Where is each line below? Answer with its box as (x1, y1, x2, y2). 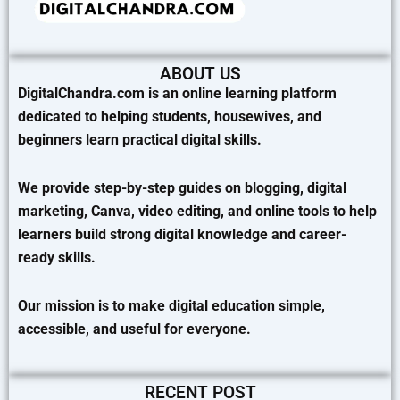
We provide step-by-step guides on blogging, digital (18, 179, 346, 196)
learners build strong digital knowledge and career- (18, 226, 346, 243)
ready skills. (18, 249, 96, 266)
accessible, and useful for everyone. (18, 321, 251, 337)
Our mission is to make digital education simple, (18, 297, 325, 314)
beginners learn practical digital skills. (18, 131, 262, 148)
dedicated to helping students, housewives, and (18, 108, 321, 125)
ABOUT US (159, 63, 241, 84)
